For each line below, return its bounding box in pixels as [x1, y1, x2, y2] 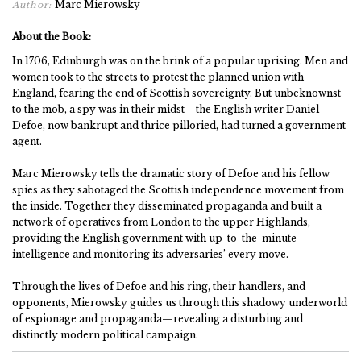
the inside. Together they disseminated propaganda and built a [12, 200, 322, 212]
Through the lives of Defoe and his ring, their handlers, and [12, 280, 305, 293]
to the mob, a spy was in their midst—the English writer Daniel [12, 103, 319, 115]
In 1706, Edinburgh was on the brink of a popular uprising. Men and [12, 55, 348, 67]
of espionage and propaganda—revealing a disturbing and [12, 313, 303, 325]
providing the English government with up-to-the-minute [12, 232, 297, 244]
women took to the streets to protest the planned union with [12, 71, 304, 83]
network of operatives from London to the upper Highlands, [12, 216, 310, 228]
